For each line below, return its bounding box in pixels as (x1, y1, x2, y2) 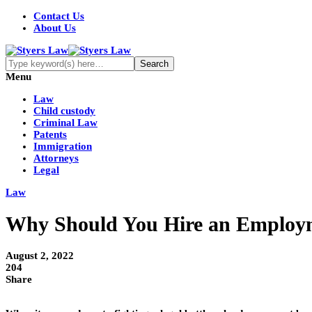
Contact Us (33, 10, 84, 22)
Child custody (33, 105, 95, 116)
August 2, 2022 (6, 250, 74, 262)
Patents (33, 129, 67, 140)
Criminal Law (33, 117, 97, 128)
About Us (33, 22, 76, 33)
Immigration (33, 141, 92, 152)
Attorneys (33, 153, 79, 164)
